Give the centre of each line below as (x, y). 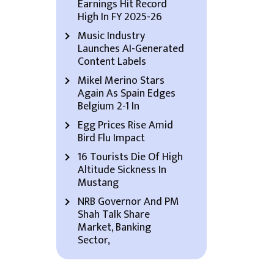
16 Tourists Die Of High (130, 157)
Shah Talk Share (114, 215)
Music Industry (111, 36)
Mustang (98, 183)
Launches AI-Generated (131, 49)
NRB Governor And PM (128, 202)
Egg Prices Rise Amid (125, 125)
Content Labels (112, 62)
